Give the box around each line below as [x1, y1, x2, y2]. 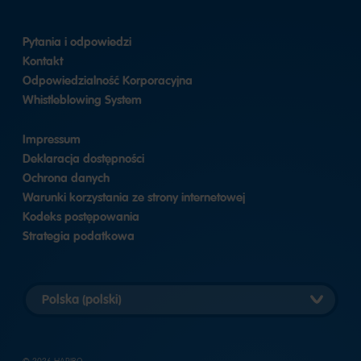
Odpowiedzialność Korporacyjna [23, 72, 193, 89]
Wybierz [39, 282, 76, 297]
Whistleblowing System [23, 91, 142, 108]
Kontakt [23, 52, 63, 69]
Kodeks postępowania [23, 208, 139, 225]
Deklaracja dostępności [23, 150, 144, 167]
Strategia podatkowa [23, 227, 135, 244]
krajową [39, 319, 77, 334]
